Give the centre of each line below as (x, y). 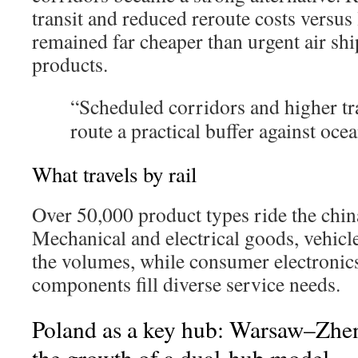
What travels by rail (114, 174)
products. (70, 64)
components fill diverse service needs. (186, 284)
